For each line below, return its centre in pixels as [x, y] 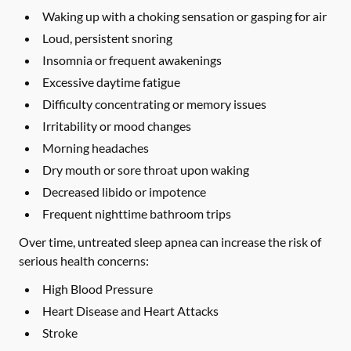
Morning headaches [96, 148]
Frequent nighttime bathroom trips [137, 213]
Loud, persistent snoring [107, 38]
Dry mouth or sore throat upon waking [146, 170]
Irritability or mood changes [117, 126]
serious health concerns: [84, 261]
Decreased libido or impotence [124, 192]
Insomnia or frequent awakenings [132, 60]
